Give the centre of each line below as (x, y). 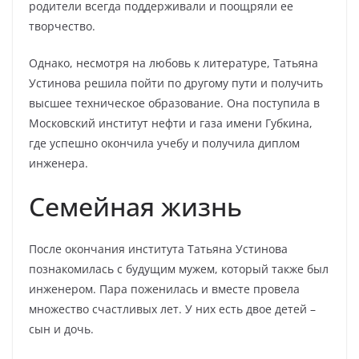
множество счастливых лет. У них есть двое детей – (172, 309)
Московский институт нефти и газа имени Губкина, (171, 123)
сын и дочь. (61, 329)
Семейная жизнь (135, 206)
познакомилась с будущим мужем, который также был (179, 269)
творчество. (62, 26)
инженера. (58, 163)
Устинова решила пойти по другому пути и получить (176, 83)
